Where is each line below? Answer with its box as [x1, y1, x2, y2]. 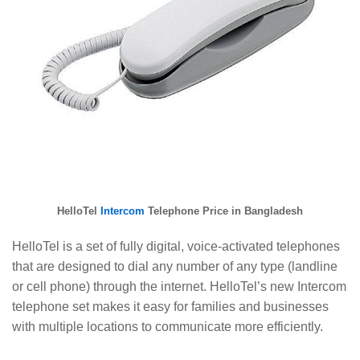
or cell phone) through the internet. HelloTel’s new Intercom [12, 279, 346, 293]
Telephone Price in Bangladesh [145, 204, 303, 217]
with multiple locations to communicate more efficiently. [12, 319, 323, 333]
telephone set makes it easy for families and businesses [12, 299, 329, 313]
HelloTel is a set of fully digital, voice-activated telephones [12, 239, 340, 253]
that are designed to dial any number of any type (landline [12, 259, 337, 273]
